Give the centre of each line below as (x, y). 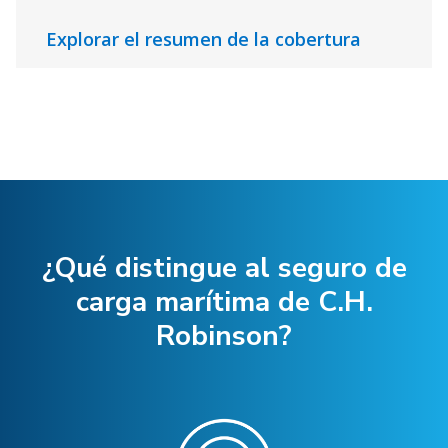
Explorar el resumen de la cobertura (203, 39)
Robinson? (224, 336)
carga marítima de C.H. (224, 302)
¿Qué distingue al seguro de (224, 268)
